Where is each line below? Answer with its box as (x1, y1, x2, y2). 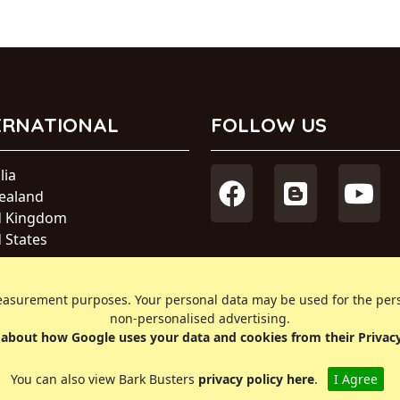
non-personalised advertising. (110, 310, 290, 328)
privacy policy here (197, 371, 314, 388)
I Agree (333, 371, 378, 388)
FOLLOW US (211, 112, 327, 137)
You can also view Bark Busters (10, 371, 198, 388)
